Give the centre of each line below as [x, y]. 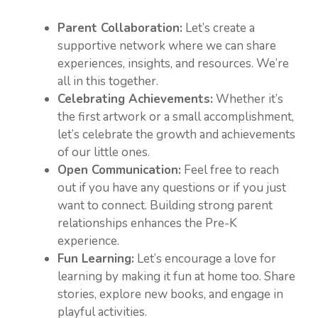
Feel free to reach [230, 170]
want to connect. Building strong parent [165, 205]
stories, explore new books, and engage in [170, 294]
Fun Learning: [96, 259]
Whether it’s [248, 99]
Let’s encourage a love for [205, 259]
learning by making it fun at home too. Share [176, 276]
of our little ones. [104, 152]
